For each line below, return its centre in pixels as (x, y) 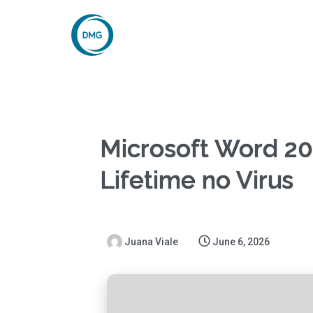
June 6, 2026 (241, 242)
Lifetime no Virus (196, 180)
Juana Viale (151, 242)
